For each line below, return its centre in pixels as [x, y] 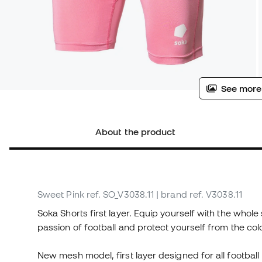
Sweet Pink [61, 194]
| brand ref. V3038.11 [199, 194]
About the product [136, 132]
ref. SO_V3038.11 [120, 194]
